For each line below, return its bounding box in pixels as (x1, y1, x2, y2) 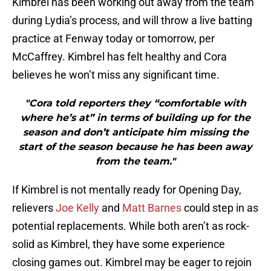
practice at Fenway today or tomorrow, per (12, 32, 215, 45)
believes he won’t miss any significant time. (12, 68, 220, 82)
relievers (12, 201, 56, 215)
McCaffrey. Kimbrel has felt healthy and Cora (12, 50, 227, 64)
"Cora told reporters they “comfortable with (25, 97, 246, 109)
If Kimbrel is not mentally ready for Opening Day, (12, 183, 241, 197)
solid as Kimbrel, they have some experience (12, 238, 225, 251)
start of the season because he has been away (19, 141, 252, 153)
